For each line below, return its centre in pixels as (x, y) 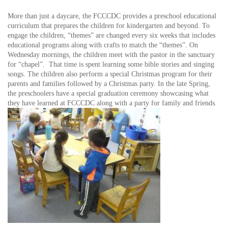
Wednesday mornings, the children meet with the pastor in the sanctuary (111, 55)
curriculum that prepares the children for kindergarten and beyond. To (109, 26)
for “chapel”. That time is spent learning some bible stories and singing (111, 64)
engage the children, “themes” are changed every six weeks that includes (111, 35)
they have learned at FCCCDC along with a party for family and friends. (112, 103)
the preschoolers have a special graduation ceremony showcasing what (108, 93)
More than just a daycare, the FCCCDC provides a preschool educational (112, 16)
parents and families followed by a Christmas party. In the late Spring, (109, 84)
